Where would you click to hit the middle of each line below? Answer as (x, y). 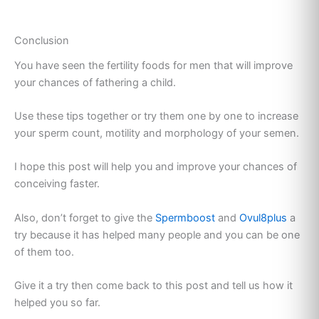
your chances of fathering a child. (95, 82)
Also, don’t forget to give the (83, 218)
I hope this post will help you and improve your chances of (156, 167)
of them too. (44, 252)
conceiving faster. (57, 184)
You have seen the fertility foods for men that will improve (153, 65)
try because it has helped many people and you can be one (157, 235)
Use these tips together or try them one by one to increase (156, 116)
